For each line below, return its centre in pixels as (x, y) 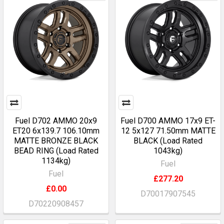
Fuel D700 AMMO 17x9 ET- (168, 121)
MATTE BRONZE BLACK (56, 141)
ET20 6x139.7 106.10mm (56, 131)
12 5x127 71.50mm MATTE (168, 131)
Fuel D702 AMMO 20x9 (56, 121)
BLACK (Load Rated (168, 141)
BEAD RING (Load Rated (56, 151)
